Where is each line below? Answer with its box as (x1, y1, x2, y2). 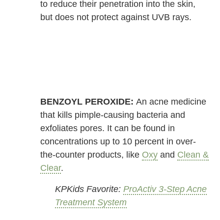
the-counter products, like (40, 149, 142, 160)
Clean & (177, 149, 209, 160)
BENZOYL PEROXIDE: (40, 96, 134, 107)
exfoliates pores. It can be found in (40, 123, 175, 133)
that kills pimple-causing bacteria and (40, 110, 186, 120)
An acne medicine (134, 96, 207, 107)
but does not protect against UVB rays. (40, 12, 192, 22)
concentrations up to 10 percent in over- (40, 136, 196, 146)
